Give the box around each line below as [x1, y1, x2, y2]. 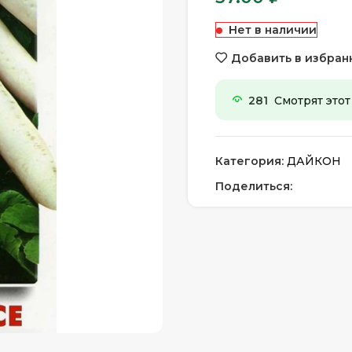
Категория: [215, 154, 284, 168]
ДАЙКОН [287, 154, 341, 168]
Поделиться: [215, 179, 292, 193]
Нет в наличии [229, 23, 317, 37]
